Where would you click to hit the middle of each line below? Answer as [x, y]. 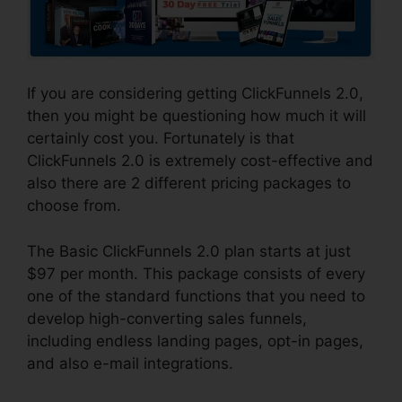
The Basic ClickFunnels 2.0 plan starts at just [189, 251]
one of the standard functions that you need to [196, 296]
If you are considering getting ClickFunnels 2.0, [195, 94]
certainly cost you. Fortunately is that [161, 139]
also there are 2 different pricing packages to [189, 184]
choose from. [74, 206]
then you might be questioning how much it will [197, 116]
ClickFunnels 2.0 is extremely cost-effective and [200, 161]
